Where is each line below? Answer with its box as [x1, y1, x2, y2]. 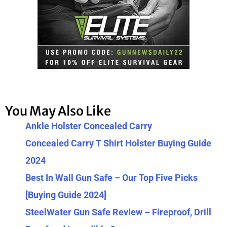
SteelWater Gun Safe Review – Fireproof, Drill [25, 207, 211, 218]
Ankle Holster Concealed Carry [25, 121, 152, 132]
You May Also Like [5, 103, 111, 120]
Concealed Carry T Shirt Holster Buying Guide [25, 138, 211, 149]
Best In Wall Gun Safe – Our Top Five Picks [25, 172, 198, 183]
